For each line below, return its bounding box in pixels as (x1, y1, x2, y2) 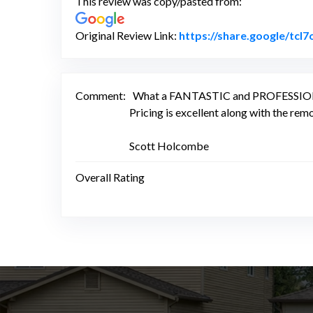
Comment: (75, 88, 126, 102)
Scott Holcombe (129, 138, 209, 152)
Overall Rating (75, 170, 145, 184)
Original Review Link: (75, 28, 179, 42)
